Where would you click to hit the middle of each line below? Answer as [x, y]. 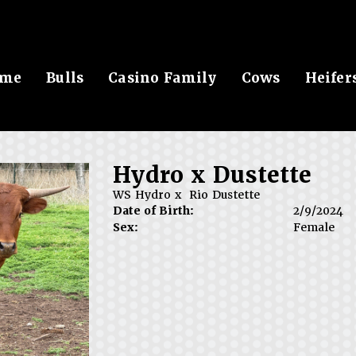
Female [314, 227]
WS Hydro [141, 195]
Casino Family [163, 78]
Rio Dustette [224, 195]
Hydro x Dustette [212, 175]
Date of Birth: [153, 211]
